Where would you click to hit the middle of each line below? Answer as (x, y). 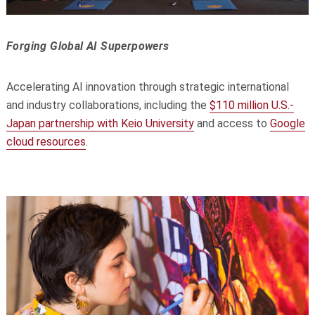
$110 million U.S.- (251, 105)
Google (287, 124)
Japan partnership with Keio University (100, 124)
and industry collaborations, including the (108, 105)
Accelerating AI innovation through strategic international (147, 87)
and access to (232, 124)
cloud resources (46, 142)
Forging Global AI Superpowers (88, 46)
